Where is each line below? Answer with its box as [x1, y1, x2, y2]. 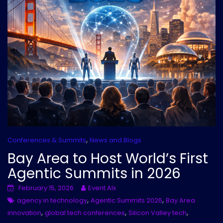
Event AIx [88, 183, 116, 193]
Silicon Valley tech [128, 208, 187, 218]
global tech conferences [45, 208, 125, 218]
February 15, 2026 [18, 183, 74, 193]
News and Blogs [90, 135, 141, 145]
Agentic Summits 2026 [91, 195, 162, 205]
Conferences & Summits [7, 135, 86, 145]
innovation [7, 208, 41, 218]
